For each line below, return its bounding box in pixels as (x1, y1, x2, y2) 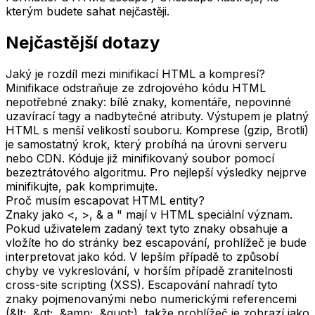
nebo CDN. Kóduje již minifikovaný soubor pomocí (6, 150, 274, 165)
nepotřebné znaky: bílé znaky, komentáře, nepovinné (6, 94, 291, 109)
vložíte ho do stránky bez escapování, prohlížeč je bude (6, 235, 307, 250)
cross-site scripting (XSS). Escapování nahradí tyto (6, 277, 278, 292)
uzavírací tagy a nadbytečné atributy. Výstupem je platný (6, 108, 309, 123)
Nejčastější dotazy (6, 32, 160, 53)
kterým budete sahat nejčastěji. (6, 4, 169, 18)
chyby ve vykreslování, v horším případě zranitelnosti (6, 263, 292, 278)
